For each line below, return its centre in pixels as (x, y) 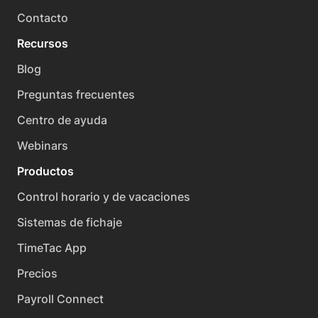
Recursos (43, 44)
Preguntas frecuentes (76, 95)
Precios (37, 274)
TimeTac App (52, 248)
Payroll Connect (60, 299)
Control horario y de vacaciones (104, 197)
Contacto (43, 18)
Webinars (43, 146)
